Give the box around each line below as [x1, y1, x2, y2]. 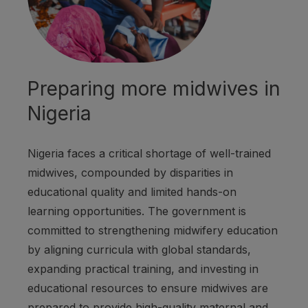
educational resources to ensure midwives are [27, 281, 268, 296]
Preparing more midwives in [27, 77, 280, 101]
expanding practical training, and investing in [27, 262, 258, 276]
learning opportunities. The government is [27, 204, 246, 219]
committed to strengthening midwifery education [27, 223, 278, 238]
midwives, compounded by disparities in [27, 166, 233, 180]
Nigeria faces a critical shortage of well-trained [27, 146, 271, 161]
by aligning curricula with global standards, [27, 243, 251, 257]
